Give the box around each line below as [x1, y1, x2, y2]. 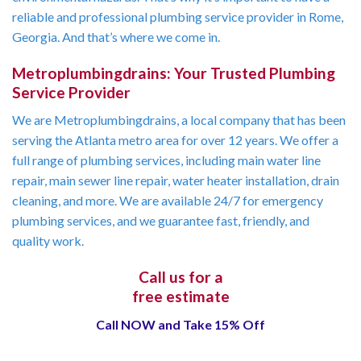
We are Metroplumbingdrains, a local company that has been [12, 112, 346, 128]
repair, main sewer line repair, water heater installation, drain [12, 172, 339, 189]
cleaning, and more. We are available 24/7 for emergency [12, 193, 323, 209]
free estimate [131, 287, 230, 306]
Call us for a [138, 268, 223, 287]
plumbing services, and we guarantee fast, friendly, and [12, 213, 309, 229]
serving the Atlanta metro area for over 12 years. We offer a [12, 132, 338, 148]
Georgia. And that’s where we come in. [12, 29, 220, 45]
